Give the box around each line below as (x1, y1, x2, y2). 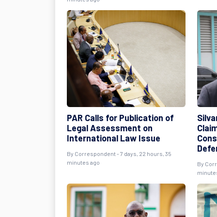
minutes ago (67, 159, 100, 166)
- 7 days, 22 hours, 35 (116, 150, 171, 157)
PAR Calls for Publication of (67, 112, 174, 123)
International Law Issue (67, 133, 160, 143)
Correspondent (75, 150, 116, 157)
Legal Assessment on (67, 123, 153, 133)
